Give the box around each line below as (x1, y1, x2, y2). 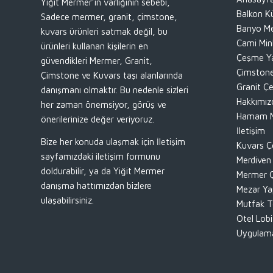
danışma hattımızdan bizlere (41, 180, 152, 191)
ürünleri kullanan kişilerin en (41, 40, 148, 51)
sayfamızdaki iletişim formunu (41, 151, 160, 161)
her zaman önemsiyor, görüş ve (41, 99, 166, 110)
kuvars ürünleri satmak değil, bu (41, 26, 168, 37)
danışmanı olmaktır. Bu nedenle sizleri (41, 84, 188, 95)
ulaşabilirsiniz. (41, 194, 94, 205)
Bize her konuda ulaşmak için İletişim (41, 136, 185, 147)
